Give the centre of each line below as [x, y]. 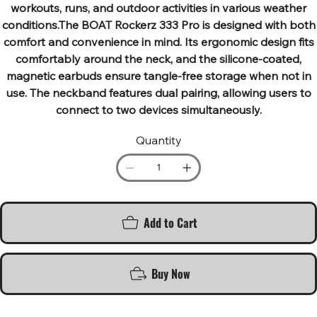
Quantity [158, 140]
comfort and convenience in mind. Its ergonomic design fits [158, 41]
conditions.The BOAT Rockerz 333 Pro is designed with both [158, 24]
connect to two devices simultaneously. [158, 109]
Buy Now [171, 273]
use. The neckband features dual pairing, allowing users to [158, 92]
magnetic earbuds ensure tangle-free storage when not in [158, 75]
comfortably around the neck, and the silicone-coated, [158, 58]
